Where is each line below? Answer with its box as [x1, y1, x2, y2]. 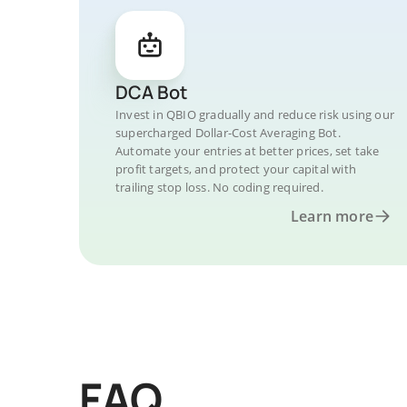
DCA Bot [115, 80, 187, 104]
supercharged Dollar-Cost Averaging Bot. [115, 124, 341, 141]
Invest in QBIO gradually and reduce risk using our [115, 106, 395, 123]
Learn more [291, 206, 373, 226]
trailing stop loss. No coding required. [115, 179, 323, 195]
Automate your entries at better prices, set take [115, 143, 380, 159]
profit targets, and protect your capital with [115, 161, 356, 177]
